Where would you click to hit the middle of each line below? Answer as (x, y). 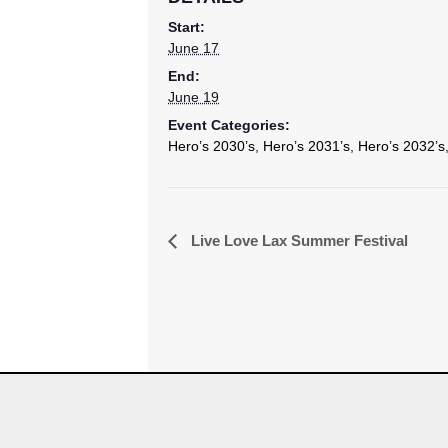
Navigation (234, 280)
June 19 (193, 96)
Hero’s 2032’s (401, 145)
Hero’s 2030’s (211, 145)
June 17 (193, 47)
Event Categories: (229, 124)
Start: (186, 26)
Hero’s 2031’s (306, 145)
